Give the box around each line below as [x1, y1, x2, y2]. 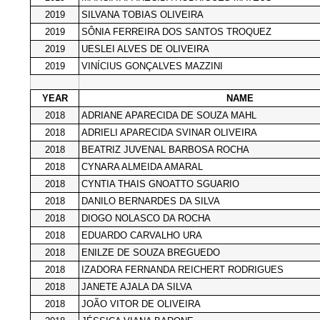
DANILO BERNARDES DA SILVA [81, 195, 220, 206]
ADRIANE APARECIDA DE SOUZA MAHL [81, 109, 256, 121]
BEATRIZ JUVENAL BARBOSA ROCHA [81, 144, 249, 155]
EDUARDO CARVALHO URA [81, 229, 202, 241]
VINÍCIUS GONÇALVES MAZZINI [81, 60, 223, 71]
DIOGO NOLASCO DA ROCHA [81, 212, 211, 224]
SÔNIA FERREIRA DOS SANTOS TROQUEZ [81, 26, 271, 37]
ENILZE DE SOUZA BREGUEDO [81, 246, 220, 258]
